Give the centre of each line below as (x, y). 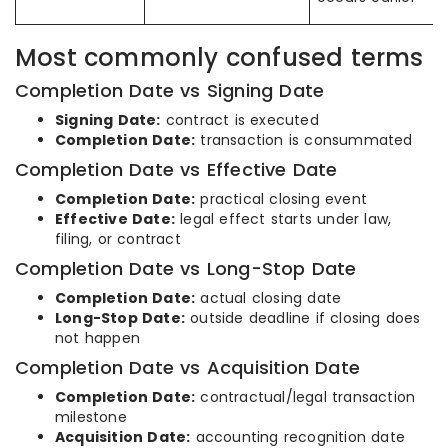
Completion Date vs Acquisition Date (187, 367)
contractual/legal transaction (305, 397)
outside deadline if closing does (303, 318)
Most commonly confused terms (219, 57)
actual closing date (268, 298)
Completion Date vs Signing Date (170, 90)
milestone (91, 417)
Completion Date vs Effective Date (176, 169)
